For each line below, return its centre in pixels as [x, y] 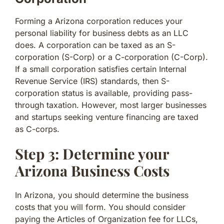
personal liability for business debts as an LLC [102, 33]
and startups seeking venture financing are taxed [107, 117]
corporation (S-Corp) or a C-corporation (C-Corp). [111, 57]
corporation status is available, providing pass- [104, 93]
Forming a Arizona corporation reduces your [99, 21]
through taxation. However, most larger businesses [111, 105]
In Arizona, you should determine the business [102, 195]
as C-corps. [37, 129]
